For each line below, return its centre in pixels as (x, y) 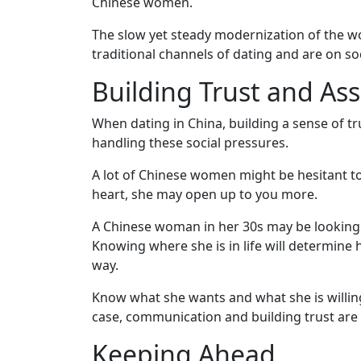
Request (50, 294)
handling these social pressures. (190, 142)
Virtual (46, 10)
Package (51, 191)
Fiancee (49, 320)
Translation (59, 113)
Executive (54, 139)
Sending (51, 242)
